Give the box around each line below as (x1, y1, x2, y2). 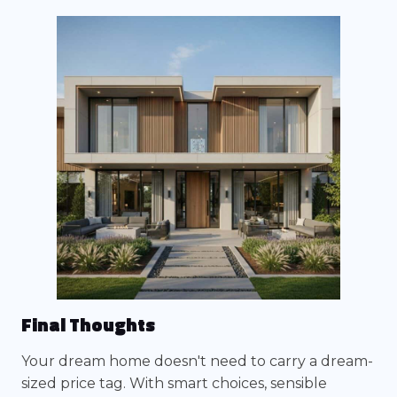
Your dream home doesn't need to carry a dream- (21, 353, 373, 370)
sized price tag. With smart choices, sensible (21, 375, 327, 392)
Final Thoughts (21, 310, 155, 339)
